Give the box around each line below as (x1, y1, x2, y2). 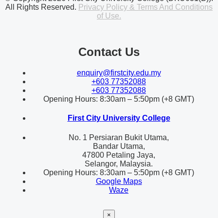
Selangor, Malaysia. (85, 159, 153, 168)
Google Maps (95, 177, 142, 185)
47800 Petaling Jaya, (82, 150, 155, 159)
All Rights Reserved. (5, 3, 78, 12)
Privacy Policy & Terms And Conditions (78, 3, 213, 12)
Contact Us (78, 45, 140, 59)
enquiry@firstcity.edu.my (76, 69, 161, 77)
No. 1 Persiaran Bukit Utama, (69, 133, 169, 142)
